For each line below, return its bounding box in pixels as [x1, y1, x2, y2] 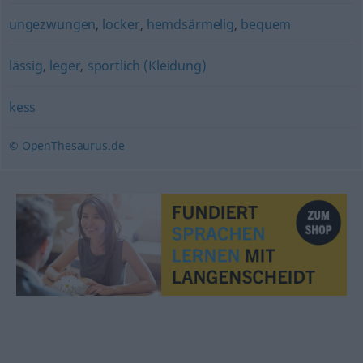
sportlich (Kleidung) [87, 57, 207, 75]
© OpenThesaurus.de [8, 138, 125, 153]
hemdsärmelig [146, 15, 234, 33]
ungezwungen [8, 15, 96, 33]
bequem [241, 15, 292, 33]
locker [102, 15, 140, 33]
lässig [8, 57, 43, 75]
